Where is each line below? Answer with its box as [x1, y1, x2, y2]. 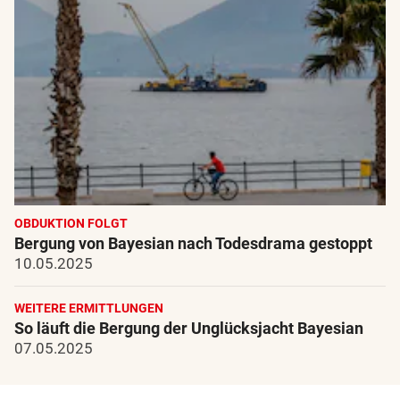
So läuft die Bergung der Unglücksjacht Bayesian [14, 319, 363, 338]
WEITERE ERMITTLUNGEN [14, 301, 163, 316]
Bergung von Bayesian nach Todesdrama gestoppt [14, 234, 372, 254]
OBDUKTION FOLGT [14, 216, 128, 231]
